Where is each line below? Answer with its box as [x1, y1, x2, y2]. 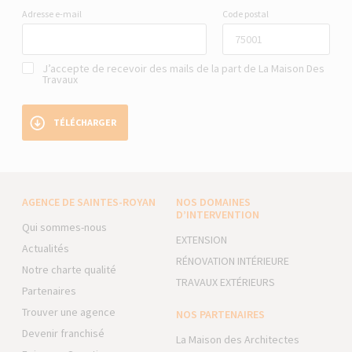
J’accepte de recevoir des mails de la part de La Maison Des [42, 60, 325, 75]
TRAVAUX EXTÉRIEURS [175, 274, 275, 289]
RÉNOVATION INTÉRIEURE [175, 253, 289, 268]
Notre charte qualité [22, 262, 117, 277]
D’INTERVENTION [175, 207, 259, 222]
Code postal [222, 7, 269, 20]
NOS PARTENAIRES [175, 306, 265, 321]
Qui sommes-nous [22, 219, 108, 234]
